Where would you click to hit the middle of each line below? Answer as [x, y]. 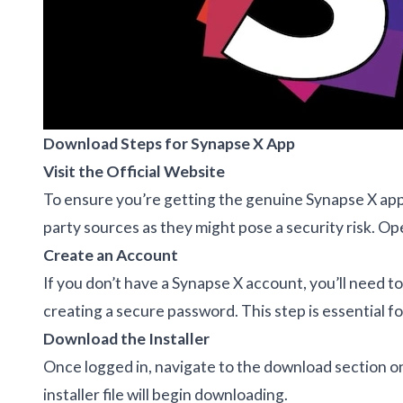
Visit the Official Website [134, 171]
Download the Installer [126, 338]
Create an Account [111, 255]
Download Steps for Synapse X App [169, 143]
